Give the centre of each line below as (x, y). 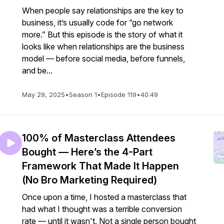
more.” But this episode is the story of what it (102, 34)
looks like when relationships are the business (103, 46)
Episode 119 (119, 94)
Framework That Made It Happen (100, 166)
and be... (37, 70)
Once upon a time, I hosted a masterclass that (104, 197)
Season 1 (83, 94)
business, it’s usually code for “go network (97, 22)
